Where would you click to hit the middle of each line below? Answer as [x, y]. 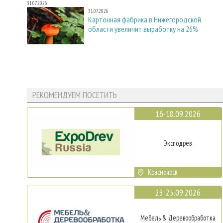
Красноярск [163, 172]
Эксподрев [178, 143]
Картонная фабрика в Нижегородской [145, 19]
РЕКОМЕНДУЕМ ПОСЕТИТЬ [74, 95]
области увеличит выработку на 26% [143, 29]
